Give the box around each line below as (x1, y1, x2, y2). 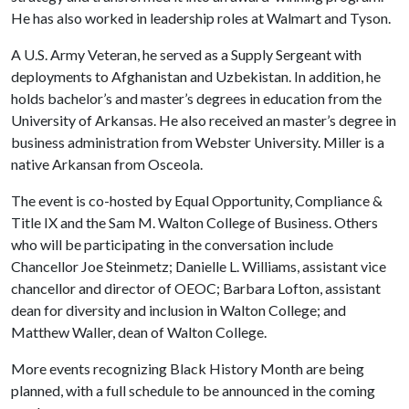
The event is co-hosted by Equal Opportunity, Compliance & (11, 192, 383, 209)
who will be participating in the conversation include (11, 236, 333, 253)
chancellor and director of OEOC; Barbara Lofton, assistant (11, 279, 381, 297)
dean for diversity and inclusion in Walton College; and (11, 301, 346, 319)
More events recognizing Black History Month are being (11, 360, 364, 377)
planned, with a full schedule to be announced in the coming (11, 382, 375, 399)
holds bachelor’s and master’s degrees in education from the (11, 89, 382, 107)
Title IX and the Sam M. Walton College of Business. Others (11, 214, 378, 231)
